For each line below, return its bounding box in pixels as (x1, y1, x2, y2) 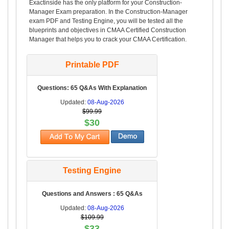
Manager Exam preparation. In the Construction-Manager (29, 8, 188, 15)
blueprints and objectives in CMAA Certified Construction (29, 26, 186, 34)
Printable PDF (65, 60, 119, 69)
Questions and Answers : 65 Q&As (41, 190, 143, 197)
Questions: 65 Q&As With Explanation (37, 84, 147, 91)
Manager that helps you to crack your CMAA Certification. (29, 35, 187, 43)
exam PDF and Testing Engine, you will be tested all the (29, 17, 183, 25)
